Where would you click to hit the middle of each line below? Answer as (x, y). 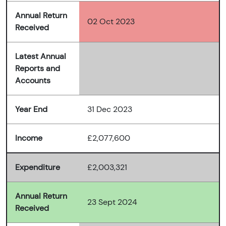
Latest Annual (41, 56)
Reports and (38, 69)
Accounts (33, 81)
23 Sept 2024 (112, 202)
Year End (31, 109)
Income (29, 138)
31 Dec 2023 (110, 109)
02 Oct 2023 (111, 22)
